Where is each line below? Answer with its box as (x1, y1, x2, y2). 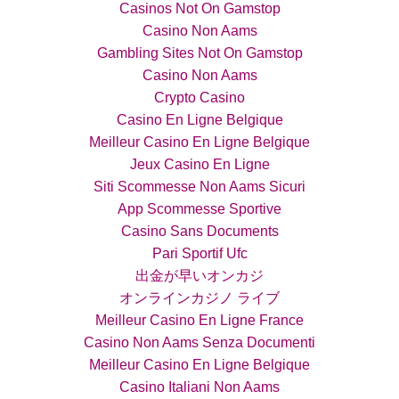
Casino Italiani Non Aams (119, 379, 280, 395)
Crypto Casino (154, 89, 245, 105)
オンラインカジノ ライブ (119, 289, 280, 305)
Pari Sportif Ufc (151, 245, 248, 261)
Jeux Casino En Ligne (129, 156, 270, 172)
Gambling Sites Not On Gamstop (96, 45, 303, 61)
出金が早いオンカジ (135, 267, 264, 283)
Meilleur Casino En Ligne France (95, 312, 304, 328)
